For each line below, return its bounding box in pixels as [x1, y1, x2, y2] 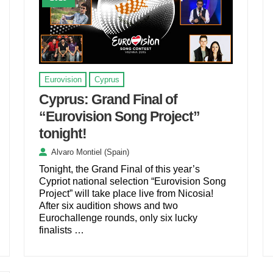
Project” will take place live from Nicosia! [39, 188, 214, 199]
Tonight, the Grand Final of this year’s [39, 164, 200, 175]
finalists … [39, 225, 85, 236]
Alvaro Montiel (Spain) [51, 147, 130, 157]
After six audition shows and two [39, 200, 179, 211]
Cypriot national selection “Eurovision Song [39, 176, 227, 187]
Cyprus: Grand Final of [39, 91, 178, 107]
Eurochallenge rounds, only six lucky [39, 213, 198, 224]
